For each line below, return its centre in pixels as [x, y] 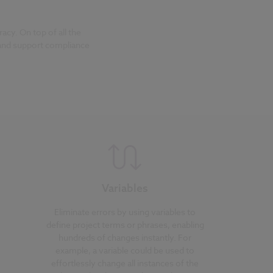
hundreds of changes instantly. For [125, 237]
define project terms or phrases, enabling [125, 224]
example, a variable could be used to [125, 250]
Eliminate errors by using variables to [125, 211]
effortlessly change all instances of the [125, 263]
